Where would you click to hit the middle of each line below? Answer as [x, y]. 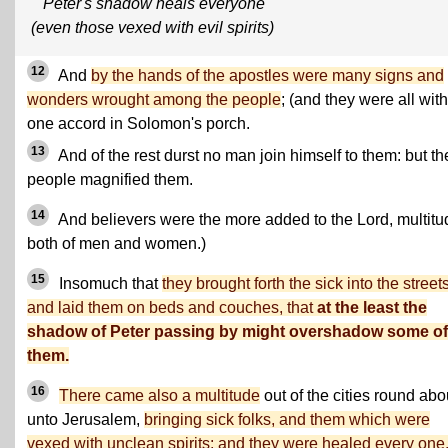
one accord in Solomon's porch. [138, 123]
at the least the [372, 307]
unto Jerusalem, [85, 419]
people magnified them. [110, 179]
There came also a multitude [159, 395]
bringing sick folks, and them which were [287, 419]
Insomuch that [108, 283]
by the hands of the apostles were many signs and [267, 75]
